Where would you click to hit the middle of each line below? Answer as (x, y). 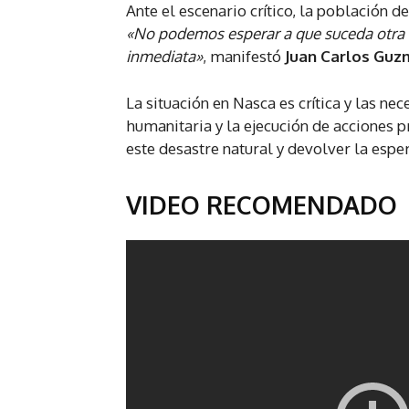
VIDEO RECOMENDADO (262, 205)
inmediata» (164, 57)
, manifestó (244, 57)
